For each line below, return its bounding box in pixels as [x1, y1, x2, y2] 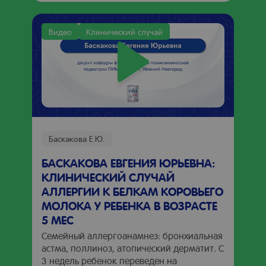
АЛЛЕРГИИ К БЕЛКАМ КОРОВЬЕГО [42, 183, 223, 199]
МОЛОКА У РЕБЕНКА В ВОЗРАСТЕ [42, 198, 217, 213]
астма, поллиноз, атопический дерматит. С [42, 242, 224, 254]
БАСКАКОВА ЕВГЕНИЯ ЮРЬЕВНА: [42, 155, 215, 170]
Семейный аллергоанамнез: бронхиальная [42, 229, 223, 242]
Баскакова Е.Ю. [49, 133, 105, 144]
